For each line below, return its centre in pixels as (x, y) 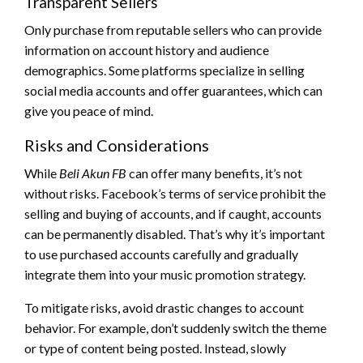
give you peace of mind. (89, 110)
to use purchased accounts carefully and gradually (161, 254)
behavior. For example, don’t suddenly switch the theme (175, 327)
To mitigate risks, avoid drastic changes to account (164, 307)
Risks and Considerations (117, 145)
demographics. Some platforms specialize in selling (164, 70)
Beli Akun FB (93, 173)
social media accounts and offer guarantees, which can (173, 90)
